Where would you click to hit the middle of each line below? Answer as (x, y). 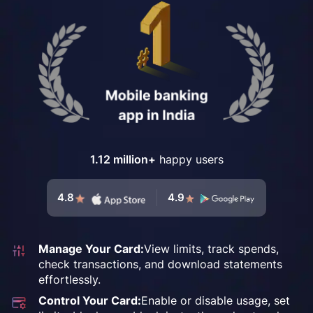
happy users (189, 160)
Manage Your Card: (91, 249)
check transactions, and (101, 264)
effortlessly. (70, 280)
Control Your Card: (90, 301)
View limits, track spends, (211, 249)
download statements (223, 264)
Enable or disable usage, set (216, 301)
